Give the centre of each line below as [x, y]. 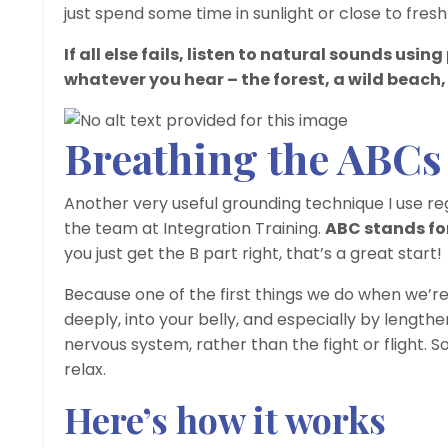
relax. [85, 369]
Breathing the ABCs [253, 157]
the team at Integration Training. [194, 228]
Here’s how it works [225, 418]
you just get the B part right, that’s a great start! [253, 253]
